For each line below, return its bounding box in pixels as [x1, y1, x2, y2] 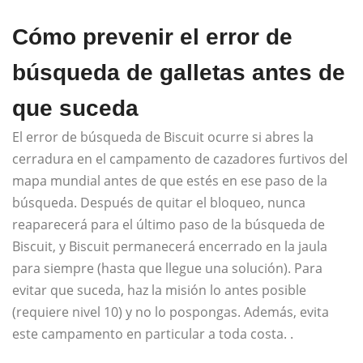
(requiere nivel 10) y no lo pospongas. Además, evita [12, 303, 329, 322]
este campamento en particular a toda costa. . [12, 325, 293, 344]
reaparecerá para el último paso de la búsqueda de [12, 216, 325, 234]
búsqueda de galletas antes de [12, 60, 345, 86]
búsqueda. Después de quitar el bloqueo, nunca [12, 194, 305, 212]
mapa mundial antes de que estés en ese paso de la [12, 172, 327, 190]
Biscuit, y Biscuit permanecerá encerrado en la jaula [12, 237, 327, 256]
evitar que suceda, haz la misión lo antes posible [12, 281, 306, 300]
